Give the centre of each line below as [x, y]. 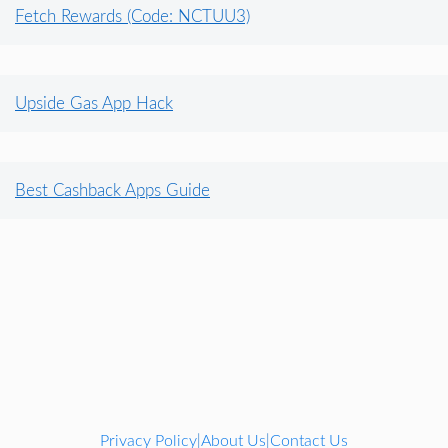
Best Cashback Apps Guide [112, 190]
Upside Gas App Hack [94, 103]
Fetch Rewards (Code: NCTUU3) [132, 16]
